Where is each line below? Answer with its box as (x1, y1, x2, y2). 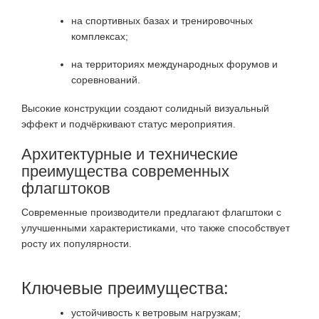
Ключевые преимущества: (21, 278, 229, 298)
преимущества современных (21, 162, 229, 180)
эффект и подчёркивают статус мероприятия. (21, 117, 236, 130)
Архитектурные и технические (21, 145, 238, 163)
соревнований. (71, 74, 140, 86)
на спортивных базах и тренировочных (71, 14, 253, 26)
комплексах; (71, 30, 128, 42)
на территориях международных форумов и (71, 58, 278, 70)
